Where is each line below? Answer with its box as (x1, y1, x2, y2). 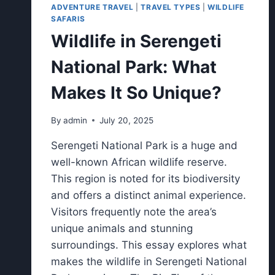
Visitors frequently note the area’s (51, 205, 217, 218)
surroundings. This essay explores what (51, 238, 247, 251)
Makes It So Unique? (51, 82, 222, 104)
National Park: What (51, 56, 217, 78)
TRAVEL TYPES (141, 2, 201, 12)
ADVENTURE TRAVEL (51, 2, 134, 12)
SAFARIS (51, 14, 85, 24)
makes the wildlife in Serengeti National (51, 255, 247, 268)
